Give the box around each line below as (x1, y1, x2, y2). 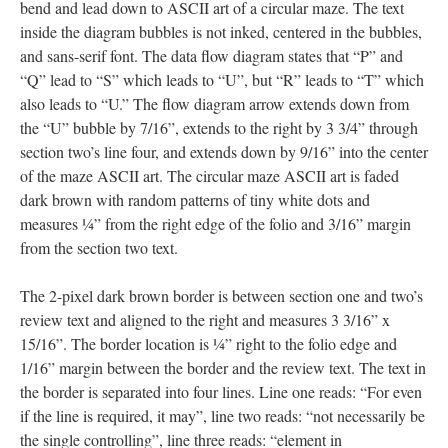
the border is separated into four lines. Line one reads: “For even (20, 381, 422, 402)
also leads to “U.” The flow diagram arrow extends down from (20, 93, 409, 114)
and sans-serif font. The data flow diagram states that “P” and (20, 45, 403, 66)
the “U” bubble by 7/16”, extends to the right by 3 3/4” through (20, 117, 418, 138)
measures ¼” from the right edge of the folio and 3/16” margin (20, 213, 411, 234)
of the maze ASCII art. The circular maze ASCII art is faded (20, 165, 399, 186)
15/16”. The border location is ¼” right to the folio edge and (20, 333, 397, 354)
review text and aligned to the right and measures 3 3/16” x (20, 309, 390, 330)
